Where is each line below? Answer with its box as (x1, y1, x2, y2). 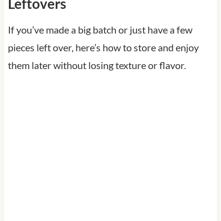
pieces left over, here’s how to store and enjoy (7, 41, 199, 53)
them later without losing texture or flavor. (7, 59, 186, 71)
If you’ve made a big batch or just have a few (7, 23, 192, 36)
